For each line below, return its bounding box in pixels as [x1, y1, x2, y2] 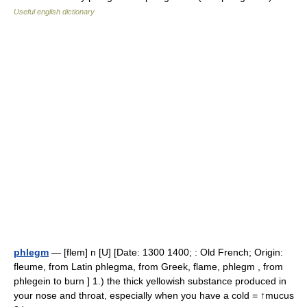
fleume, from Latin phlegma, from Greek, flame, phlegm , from [14, 261, 283, 272]
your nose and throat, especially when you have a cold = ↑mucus [14, 290, 294, 301]
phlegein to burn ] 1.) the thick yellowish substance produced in [14, 275, 286, 286]
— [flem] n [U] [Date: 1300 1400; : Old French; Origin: [49, 247, 283, 258]
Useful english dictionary [14, 8, 95, 16]
